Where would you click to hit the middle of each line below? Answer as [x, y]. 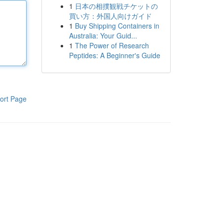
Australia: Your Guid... [103, 36]
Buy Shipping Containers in [117, 26]
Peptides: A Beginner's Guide [114, 55]
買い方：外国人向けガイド [110, 16]
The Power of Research [112, 45]
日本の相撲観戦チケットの [116, 6]
